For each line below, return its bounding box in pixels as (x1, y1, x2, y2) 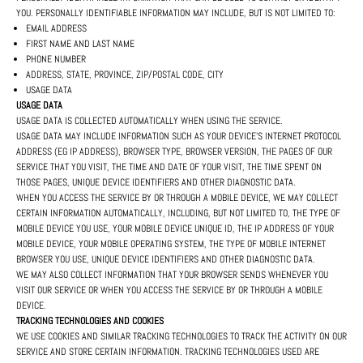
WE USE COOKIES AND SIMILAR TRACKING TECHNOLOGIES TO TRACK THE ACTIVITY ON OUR (16, 330, 347, 344)
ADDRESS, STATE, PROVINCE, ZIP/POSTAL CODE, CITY (26, 68, 224, 82)
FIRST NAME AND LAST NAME (26, 37, 135, 51)
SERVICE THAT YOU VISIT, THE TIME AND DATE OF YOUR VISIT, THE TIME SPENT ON (16, 160, 322, 174)
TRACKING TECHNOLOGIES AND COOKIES (16, 314, 164, 328)
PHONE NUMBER (26, 53, 86, 66)
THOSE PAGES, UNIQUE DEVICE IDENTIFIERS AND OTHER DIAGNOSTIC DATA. (16, 176, 296, 190)
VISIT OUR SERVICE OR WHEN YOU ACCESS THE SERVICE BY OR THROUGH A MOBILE (16, 284, 322, 297)
